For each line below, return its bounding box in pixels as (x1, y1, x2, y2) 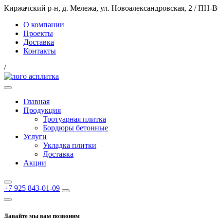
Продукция (23, 106, 61, 114)
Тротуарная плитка (43, 115, 106, 123)
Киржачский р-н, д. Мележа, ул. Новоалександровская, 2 (4, 4, 194, 12)
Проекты (23, 29, 53, 37)
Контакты (23, 47, 56, 55)
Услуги (23, 132, 47, 141)
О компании (23, 20, 64, 29)
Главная (23, 97, 50, 106)
